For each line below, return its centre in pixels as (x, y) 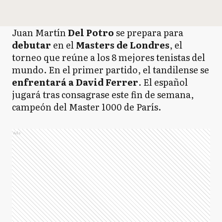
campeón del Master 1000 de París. (86, 107)
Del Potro (91, 32)
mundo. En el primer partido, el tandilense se (111, 70)
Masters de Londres (123, 45)
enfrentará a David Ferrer (75, 82)
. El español (163, 82)
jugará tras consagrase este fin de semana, (103, 94)
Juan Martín (40, 32)
